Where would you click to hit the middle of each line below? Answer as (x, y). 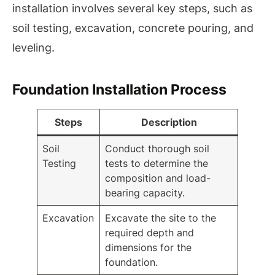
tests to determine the (157, 164)
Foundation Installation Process (119, 90)
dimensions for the (149, 248)
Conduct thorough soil (157, 149)
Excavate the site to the (161, 218)
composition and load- (158, 178)
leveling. (33, 48)
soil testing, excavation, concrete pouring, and (133, 28)
